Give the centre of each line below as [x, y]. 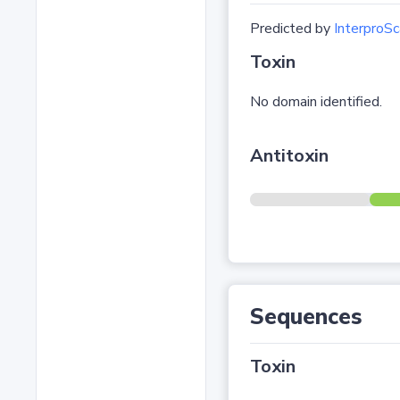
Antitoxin [289, 156]
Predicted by [292, 29]
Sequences [306, 317]
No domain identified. [316, 102]
